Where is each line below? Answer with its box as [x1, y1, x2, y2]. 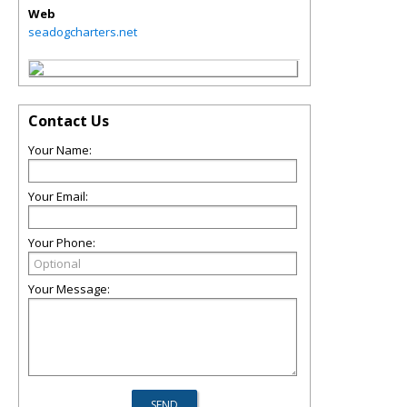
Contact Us [28, 111, 109, 131]
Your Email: [28, 188, 88, 204]
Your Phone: [28, 234, 95, 251]
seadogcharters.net [28, 24, 137, 40]
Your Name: [28, 142, 92, 158]
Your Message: [28, 281, 110, 297]
